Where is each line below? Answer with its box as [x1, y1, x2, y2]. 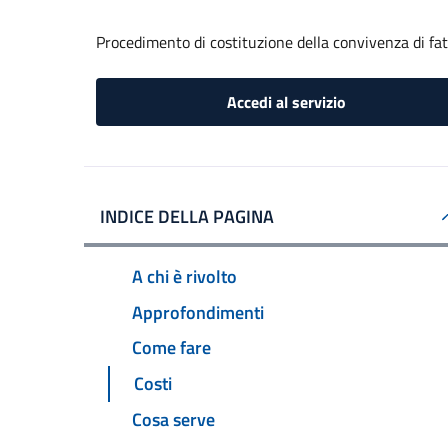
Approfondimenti [132, 298, 264, 326]
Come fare [132, 334, 211, 362]
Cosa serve [132, 406, 215, 434]
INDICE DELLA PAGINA [100, 203, 274, 230]
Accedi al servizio [226, 90, 346, 114]
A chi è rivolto [132, 262, 237, 290]
